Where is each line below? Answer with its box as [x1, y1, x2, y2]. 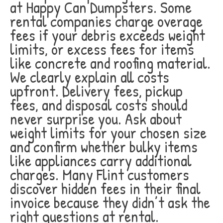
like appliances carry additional [10, 150, 192, 171]
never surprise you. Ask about [10, 108, 182, 129]
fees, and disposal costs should [10, 94, 187, 115]
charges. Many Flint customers [10, 164, 189, 185]
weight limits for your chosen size [10, 122, 207, 143]
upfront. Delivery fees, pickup [10, 80, 183, 102]
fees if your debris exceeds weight [10, 24, 205, 46]
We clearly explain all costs [10, 66, 169, 88]
